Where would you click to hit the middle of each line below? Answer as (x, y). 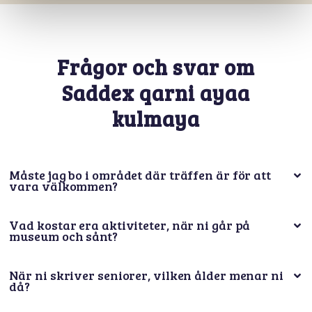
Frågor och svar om (156, 67)
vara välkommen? (63, 186)
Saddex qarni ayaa (156, 92)
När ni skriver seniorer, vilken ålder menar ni (146, 275)
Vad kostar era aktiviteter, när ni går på (130, 225)
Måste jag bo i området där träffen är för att (140, 174)
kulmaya (156, 118)
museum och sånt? (63, 236)
